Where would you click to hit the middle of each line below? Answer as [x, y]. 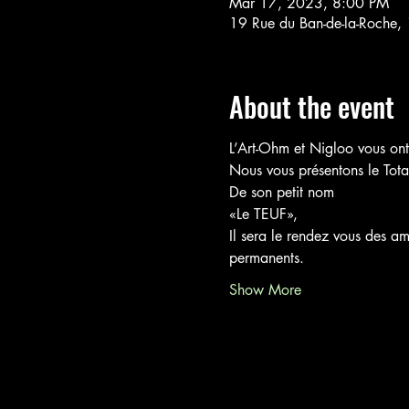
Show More [265, 290]
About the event [311, 106]
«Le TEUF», [265, 214]
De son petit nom [281, 192]
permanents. [266, 258]
